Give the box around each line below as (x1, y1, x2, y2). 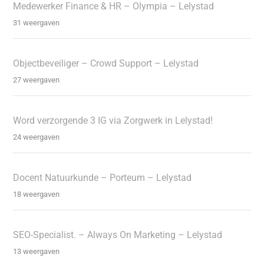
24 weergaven (13, 132, 60, 141)
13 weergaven (13, 246, 60, 256)
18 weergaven (13, 189, 60, 199)
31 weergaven (13, 18, 60, 27)
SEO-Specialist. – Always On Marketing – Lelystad (13, 229, 223, 240)
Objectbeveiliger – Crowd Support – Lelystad (13, 57, 199, 69)
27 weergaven (13, 75, 60, 84)
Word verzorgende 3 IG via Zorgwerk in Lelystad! (13, 114, 213, 126)
